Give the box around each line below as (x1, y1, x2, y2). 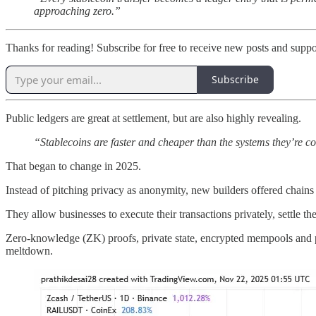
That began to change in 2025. (6, 159, 141, 172)
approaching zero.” (34, 4, 121, 17)
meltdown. (6, 244, 53, 257)
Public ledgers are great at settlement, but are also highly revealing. (6, 111, 301, 124)
